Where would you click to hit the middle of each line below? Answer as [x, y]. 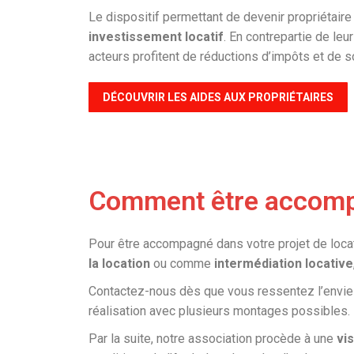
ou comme [182, 264]
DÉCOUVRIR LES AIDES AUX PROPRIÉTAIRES [218, 98]
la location [119, 264]
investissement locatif [156, 37]
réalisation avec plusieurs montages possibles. [219, 311]
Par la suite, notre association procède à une [213, 339]
